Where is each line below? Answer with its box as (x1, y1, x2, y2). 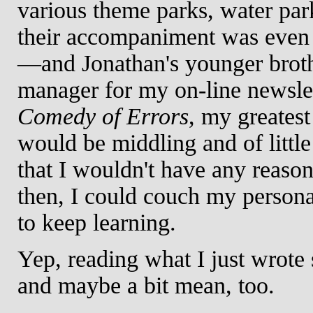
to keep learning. (17, 209, 176, 235)
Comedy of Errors (17, 103, 189, 129)
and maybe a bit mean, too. (17, 272, 275, 298)
